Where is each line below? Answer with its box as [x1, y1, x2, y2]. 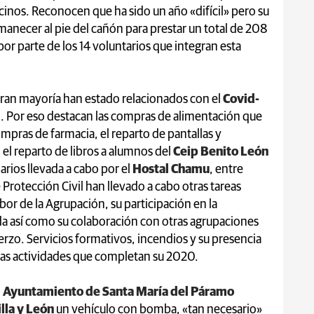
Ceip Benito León [171, 145, 268, 158]
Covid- [223, 93, 259, 106]
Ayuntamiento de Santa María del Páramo [3, 285, 234, 299]
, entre [210, 163, 243, 176]
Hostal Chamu [132, 163, 210, 176]
